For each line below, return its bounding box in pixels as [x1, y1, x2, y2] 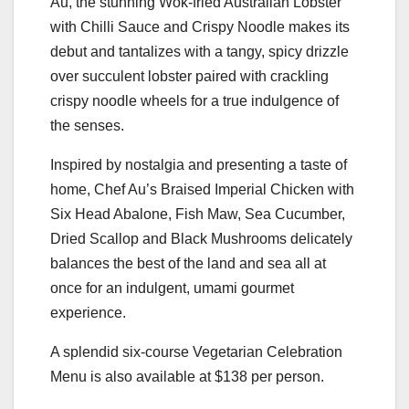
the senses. [50, 117, 124, 133]
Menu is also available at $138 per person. [50, 368, 324, 384]
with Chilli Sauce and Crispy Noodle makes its [50, 18, 350, 35]
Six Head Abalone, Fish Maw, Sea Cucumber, [50, 205, 345, 222]
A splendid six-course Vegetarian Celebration [50, 343, 342, 360]
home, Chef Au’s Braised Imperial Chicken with [50, 181, 354, 197]
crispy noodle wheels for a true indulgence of [50, 92, 339, 109]
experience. [50, 304, 126, 320]
